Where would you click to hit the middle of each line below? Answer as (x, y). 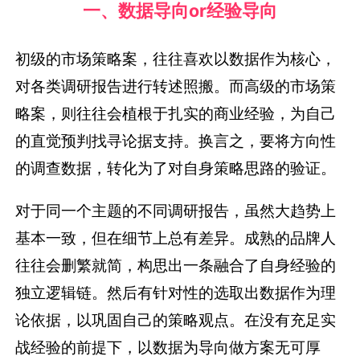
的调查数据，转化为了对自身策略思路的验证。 (176, 168)
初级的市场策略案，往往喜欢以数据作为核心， (176, 58)
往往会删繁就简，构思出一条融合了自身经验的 (176, 265)
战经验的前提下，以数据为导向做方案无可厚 (168, 347)
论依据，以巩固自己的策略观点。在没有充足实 (176, 319)
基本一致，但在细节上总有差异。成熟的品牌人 (176, 237)
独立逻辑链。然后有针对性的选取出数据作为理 (176, 292)
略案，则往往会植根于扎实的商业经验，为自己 (176, 113)
